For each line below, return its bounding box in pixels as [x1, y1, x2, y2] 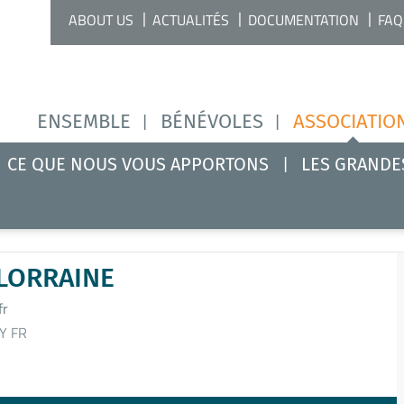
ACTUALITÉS [152, 9, 229, 31]
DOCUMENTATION [248, 9, 359, 31]
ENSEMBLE [37, 109, 131, 133]
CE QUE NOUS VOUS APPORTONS [7, 153, 269, 175]
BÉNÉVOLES [161, 109, 263, 133]
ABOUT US [69, 9, 133, 31]
